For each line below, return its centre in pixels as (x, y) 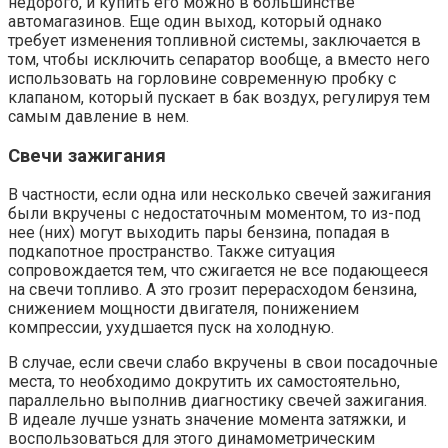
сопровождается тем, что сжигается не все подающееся (218, 271)
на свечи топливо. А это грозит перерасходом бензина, (212, 290)
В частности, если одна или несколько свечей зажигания (219, 195)
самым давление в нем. (98, 116)
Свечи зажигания (87, 155)
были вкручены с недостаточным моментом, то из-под (214, 214)
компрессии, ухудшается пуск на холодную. (171, 328)
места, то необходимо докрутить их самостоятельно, (204, 382)
